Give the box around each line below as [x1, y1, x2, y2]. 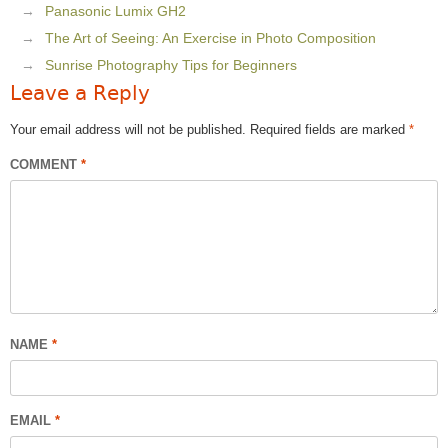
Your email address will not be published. [10, 122, 246, 137]
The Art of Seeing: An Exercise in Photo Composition [45, 30, 376, 46]
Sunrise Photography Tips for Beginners [45, 57, 297, 73]
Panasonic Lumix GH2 [45, 3, 186, 19]
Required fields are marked [250, 122, 409, 137]
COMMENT [10, 157, 81, 172]
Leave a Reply [10, 81, 150, 105]
